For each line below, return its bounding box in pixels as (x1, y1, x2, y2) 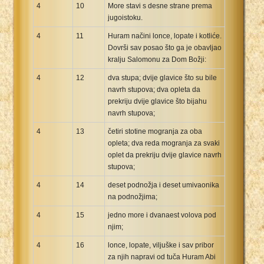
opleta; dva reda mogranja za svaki (108, 138, 220, 147)
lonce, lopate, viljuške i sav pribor (108, 240, 214, 249)
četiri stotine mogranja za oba (108, 127, 202, 136)
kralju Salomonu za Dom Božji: (108, 55, 206, 64)
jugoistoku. (108, 13, 143, 22)
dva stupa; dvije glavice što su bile (108, 73, 217, 82)
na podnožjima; (108, 192, 157, 201)
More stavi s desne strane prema (108, 1, 212, 10)
